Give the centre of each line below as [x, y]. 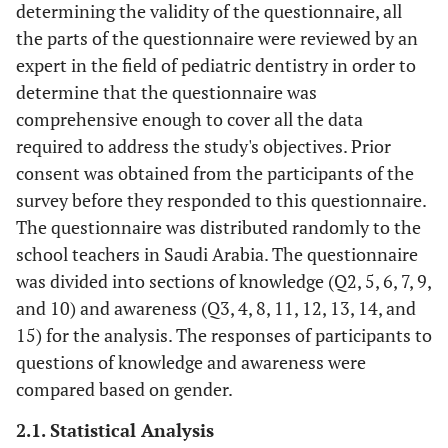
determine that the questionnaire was [166, 92]
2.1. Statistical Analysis [115, 430]
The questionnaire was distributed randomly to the [218, 227]
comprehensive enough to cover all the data [189, 119]
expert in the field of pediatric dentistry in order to [216, 65]
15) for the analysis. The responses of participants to [224, 335]
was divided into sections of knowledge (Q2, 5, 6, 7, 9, [223, 281]
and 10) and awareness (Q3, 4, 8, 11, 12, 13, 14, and [216, 308]
